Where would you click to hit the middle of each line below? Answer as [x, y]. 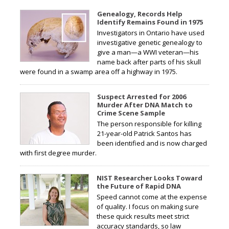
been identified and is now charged [152, 143]
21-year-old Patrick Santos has [144, 134]
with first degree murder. [58, 153]
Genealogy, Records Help [140, 14]
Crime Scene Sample [131, 113]
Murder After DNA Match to [145, 105]
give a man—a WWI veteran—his [148, 52]
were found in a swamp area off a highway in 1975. [99, 72]
